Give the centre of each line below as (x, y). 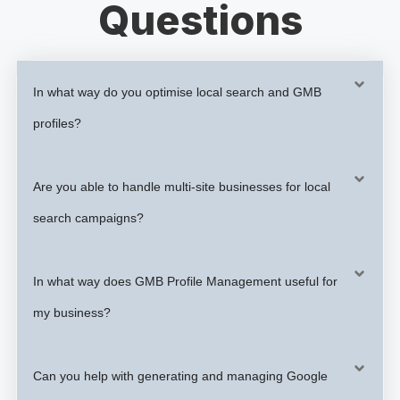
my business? (72, 312)
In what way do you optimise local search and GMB (177, 92)
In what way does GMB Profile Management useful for (185, 281)
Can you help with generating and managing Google (180, 375)
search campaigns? (88, 217)
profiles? (57, 123)
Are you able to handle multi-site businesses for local (182, 186)
